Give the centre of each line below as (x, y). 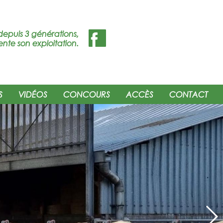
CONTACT (189, 94)
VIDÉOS (33, 94)
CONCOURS (87, 94)
